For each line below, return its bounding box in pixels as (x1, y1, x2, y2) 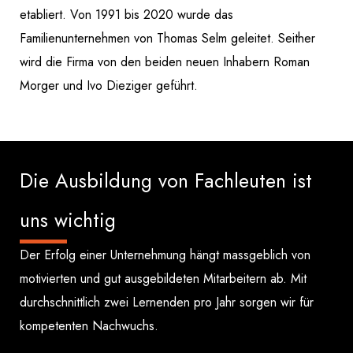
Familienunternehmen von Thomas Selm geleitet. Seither (20, 29, 315, 47)
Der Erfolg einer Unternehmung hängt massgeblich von (20, 246, 310, 264)
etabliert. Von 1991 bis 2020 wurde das (20, 6, 233, 24)
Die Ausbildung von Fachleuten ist (20, 166, 312, 195)
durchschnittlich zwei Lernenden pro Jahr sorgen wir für (20, 293, 314, 311)
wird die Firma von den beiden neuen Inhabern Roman (20, 53, 310, 71)
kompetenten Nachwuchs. (20, 317, 158, 335)
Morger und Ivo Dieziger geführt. (20, 76, 198, 95)
